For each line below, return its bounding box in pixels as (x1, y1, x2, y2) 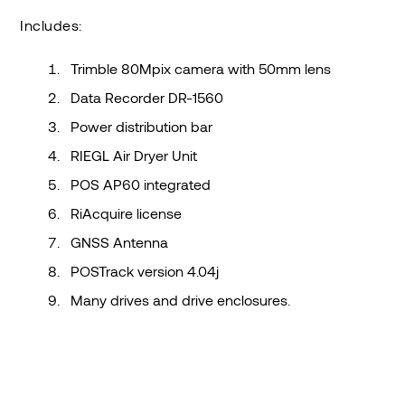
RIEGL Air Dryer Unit (71, 146, 198, 165)
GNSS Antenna (71, 233, 169, 251)
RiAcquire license (71, 204, 183, 222)
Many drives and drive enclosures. (71, 291, 291, 309)
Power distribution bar (71, 118, 213, 136)
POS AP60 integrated (71, 175, 212, 193)
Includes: (20, 16, 82, 34)
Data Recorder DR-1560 (71, 89, 224, 107)
